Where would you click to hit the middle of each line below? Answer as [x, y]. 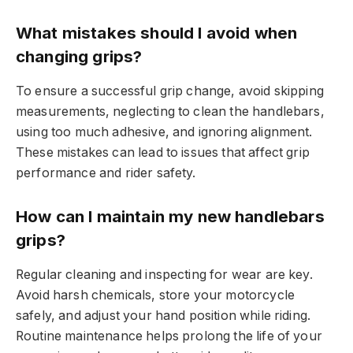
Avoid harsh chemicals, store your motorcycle [156, 295]
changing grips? [79, 57]
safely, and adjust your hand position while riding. [163, 315]
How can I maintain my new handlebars [170, 217]
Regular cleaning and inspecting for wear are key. [164, 274]
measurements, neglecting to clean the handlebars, [170, 111]
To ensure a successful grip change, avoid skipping [170, 91]
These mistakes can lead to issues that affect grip [163, 152]
